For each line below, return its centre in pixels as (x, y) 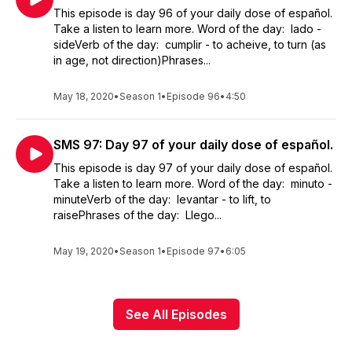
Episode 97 (193, 251)
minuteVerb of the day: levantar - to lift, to (162, 199)
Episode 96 (193, 96)
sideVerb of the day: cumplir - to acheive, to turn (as (190, 44)
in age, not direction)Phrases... (132, 60)
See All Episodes (176, 314)
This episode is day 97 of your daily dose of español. (194, 168)
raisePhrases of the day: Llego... (137, 215)
